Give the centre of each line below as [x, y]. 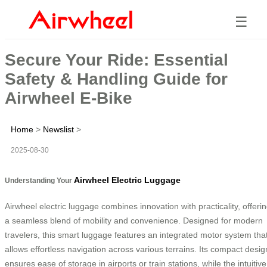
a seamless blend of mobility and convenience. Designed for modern [134, 220]
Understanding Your [39, 180]
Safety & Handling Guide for [116, 79]
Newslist [58, 129]
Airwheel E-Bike [69, 98]
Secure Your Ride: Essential [117, 60]
